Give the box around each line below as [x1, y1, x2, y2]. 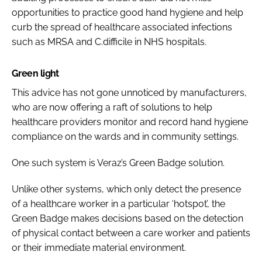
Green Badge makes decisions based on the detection [12, 212, 243, 224]
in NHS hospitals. [135, 36, 206, 47]
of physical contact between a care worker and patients [12, 227, 250, 239]
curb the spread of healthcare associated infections [12, 21, 232, 33]
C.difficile [95, 36, 135, 47]
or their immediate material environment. [12, 242, 186, 253]
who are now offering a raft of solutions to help [12, 101, 212, 113]
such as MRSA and [12, 36, 95, 47]
